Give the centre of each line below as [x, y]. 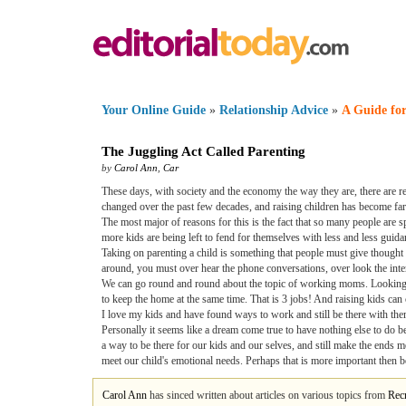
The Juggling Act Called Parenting [203, 151]
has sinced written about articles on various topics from [267, 395]
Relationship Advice [275, 110]
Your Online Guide [154, 110]
